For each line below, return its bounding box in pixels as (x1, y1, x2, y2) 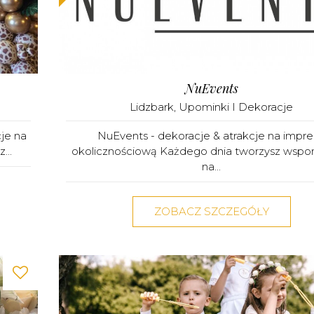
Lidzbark (130, 100, 174, 114)
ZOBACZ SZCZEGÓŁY (153, 204, 269, 218)
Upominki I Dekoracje (179, 100, 293, 114)
